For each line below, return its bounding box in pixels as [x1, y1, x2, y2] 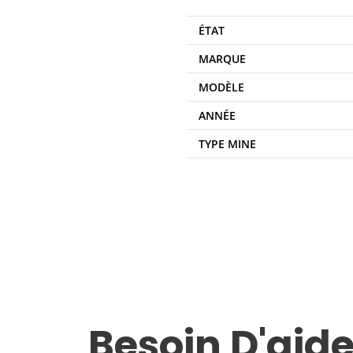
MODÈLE [199, 80, 244, 95]
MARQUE [199, 51, 246, 66]
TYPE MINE [199, 136, 256, 151]
